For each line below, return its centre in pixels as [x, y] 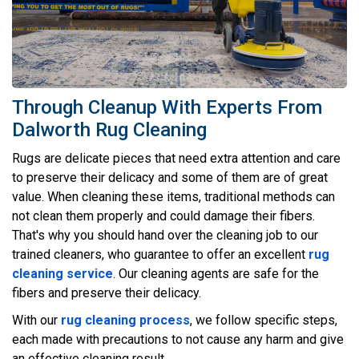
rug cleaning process [125, 321]
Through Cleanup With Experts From [167, 108]
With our [36, 321]
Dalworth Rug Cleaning [109, 130]
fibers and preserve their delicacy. [107, 293]
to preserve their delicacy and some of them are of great [170, 178]
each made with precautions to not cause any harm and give [178, 340]
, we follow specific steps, [264, 321]
